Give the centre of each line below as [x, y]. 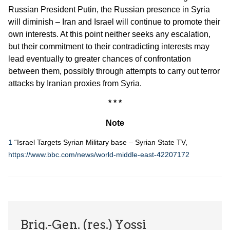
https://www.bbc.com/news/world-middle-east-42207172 [99, 155]
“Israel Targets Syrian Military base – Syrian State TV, [100, 143]
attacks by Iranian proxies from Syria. [75, 84]
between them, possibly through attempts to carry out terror [114, 71]
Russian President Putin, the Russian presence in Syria [109, 10]
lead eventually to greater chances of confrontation [100, 59]
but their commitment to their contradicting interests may [109, 47]
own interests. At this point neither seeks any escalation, [109, 34]
